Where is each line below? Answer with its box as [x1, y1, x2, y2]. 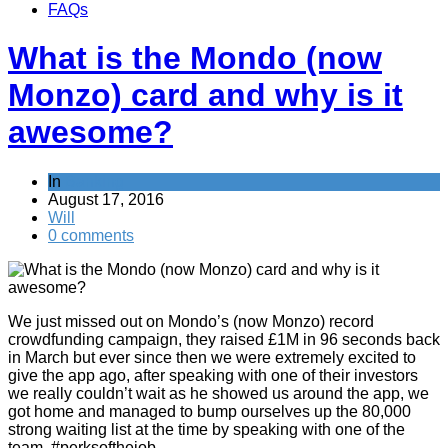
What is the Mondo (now [8, 40, 382, 77]
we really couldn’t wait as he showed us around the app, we [8, 384, 429, 402]
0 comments [48, 226, 134, 244]
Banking [65, 172, 124, 190]
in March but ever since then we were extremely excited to [8, 348, 416, 366]
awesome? [8, 114, 173, 151]
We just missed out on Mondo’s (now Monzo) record [8, 312, 374, 330]
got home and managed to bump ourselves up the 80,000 [8, 402, 411, 420]
